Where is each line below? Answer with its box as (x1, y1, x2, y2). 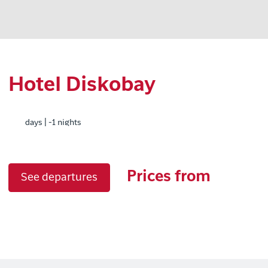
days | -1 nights (25, 119, 81, 126)
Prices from (127, 170, 211, 184)
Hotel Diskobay (8, 77, 156, 95)
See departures (21, 173, 98, 182)
